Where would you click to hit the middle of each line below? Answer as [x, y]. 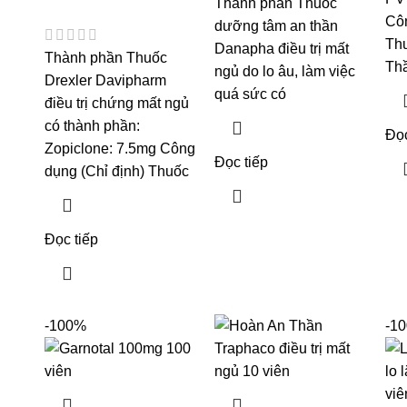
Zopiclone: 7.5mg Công [119, 149]
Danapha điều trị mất [282, 49]
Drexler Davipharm [105, 81]
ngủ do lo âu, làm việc [285, 72]
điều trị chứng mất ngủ [116, 104]
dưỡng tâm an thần [277, 26]
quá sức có [251, 94]
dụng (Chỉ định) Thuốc [116, 172]
